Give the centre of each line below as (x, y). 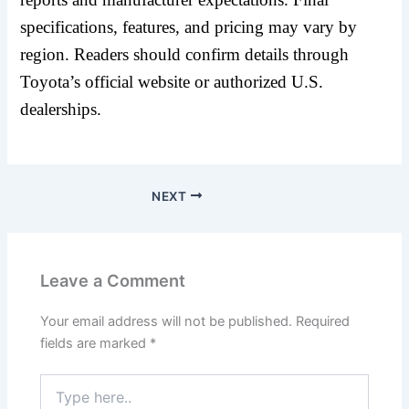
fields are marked (95, 343)
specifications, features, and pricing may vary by (189, 27)
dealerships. (61, 109)
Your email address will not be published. (167, 321)
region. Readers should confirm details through (185, 54)
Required (323, 321)
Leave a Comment (113, 280)
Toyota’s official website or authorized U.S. (172, 82)
